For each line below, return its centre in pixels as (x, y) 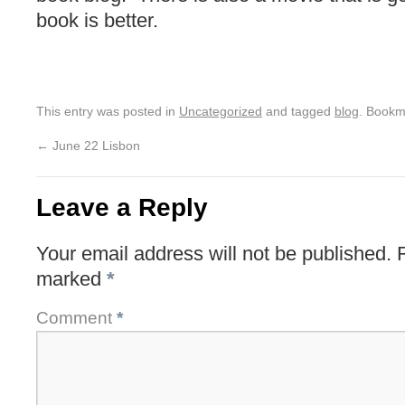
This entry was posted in (108, 111)
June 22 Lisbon (94, 146)
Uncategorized (221, 111)
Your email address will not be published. (214, 254)
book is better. (97, 20)
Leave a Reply (122, 207)
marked (71, 279)
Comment (76, 318)
